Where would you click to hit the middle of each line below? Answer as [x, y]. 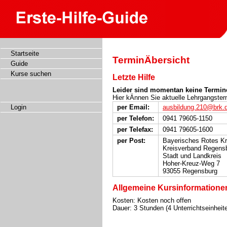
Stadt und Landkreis [192, 156]
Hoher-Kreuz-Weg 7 [191, 163]
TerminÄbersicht [151, 60]
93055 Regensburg [190, 171]
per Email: [133, 107]
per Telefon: [136, 118]
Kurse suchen [31, 74]
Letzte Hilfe [134, 77]
